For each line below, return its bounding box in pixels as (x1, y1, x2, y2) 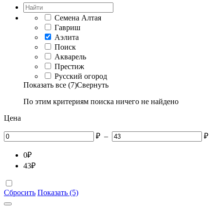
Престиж (54, 62, 84, 71)
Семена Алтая (54, 14, 101, 22)
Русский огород (54, 72, 107, 80)
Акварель (54, 53, 86, 61)
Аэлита (54, 33, 79, 41)
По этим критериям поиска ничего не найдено (23, 97, 179, 106)
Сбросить (4, 188, 36, 197)
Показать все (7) (23, 81, 77, 89)
